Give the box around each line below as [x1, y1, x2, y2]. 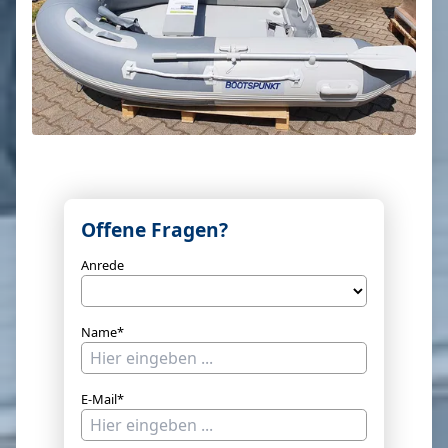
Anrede [81, 256, 124, 275]
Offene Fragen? [81, 216, 228, 244]
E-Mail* [81, 390, 124, 409]
